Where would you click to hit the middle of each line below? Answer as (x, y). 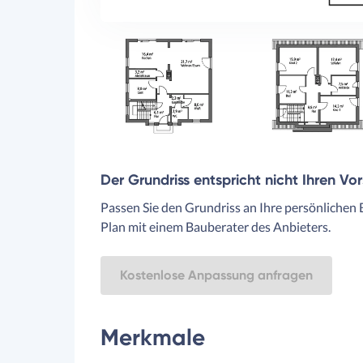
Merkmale (153, 337)
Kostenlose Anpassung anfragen (216, 275)
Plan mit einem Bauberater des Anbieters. (216, 226)
